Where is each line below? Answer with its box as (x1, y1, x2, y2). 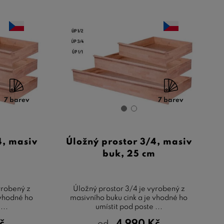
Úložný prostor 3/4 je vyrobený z (72, 185, 185, 193)
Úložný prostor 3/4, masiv (65, 137, 192, 147)
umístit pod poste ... (95, 203, 162, 211)
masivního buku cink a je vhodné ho (70, 194, 188, 202)
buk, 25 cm (102, 149, 155, 159)
